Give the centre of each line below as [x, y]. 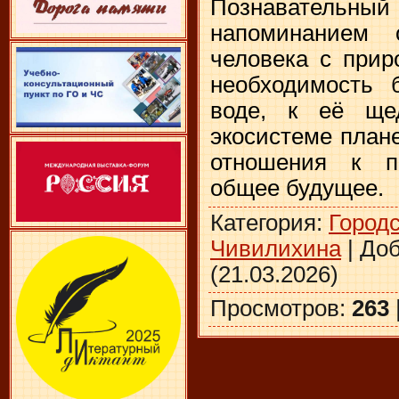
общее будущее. [297, 188]
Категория [263, 222]
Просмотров [275, 308]
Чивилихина [276, 248]
